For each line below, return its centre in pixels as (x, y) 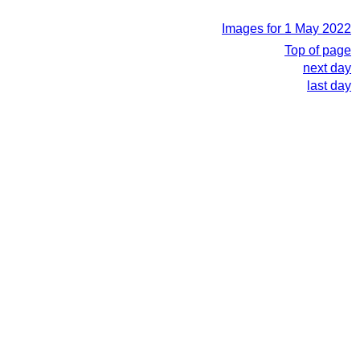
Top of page (318, 50)
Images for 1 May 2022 (286, 29)
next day (327, 68)
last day (329, 86)
